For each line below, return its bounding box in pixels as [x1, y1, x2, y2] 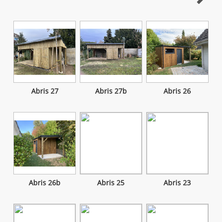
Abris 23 [164, 178, 191, 188]
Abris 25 [97, 178, 125, 188]
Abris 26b [29, 178, 61, 188]
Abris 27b [95, 87, 127, 96]
